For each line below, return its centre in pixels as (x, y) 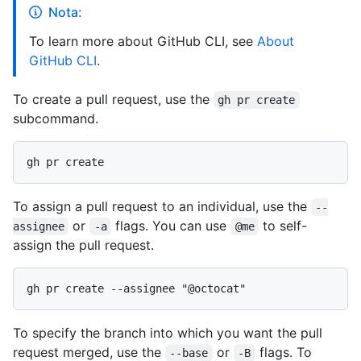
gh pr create (257, 100)
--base (189, 353)
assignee (39, 226)
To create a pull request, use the (113, 99)
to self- (283, 225)
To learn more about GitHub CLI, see (143, 41)
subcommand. (56, 118)
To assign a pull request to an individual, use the (162, 206)
